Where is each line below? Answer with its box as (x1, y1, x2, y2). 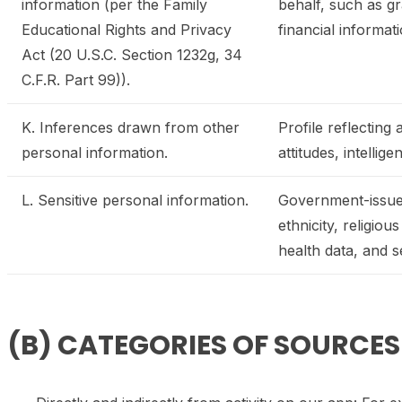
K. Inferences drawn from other (22, 118, 240, 136)
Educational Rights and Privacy (22, 21, 232, 39)
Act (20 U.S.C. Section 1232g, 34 (22, 46, 242, 64)
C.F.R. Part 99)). (22, 71, 130, 89)
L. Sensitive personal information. (22, 191, 249, 209)
